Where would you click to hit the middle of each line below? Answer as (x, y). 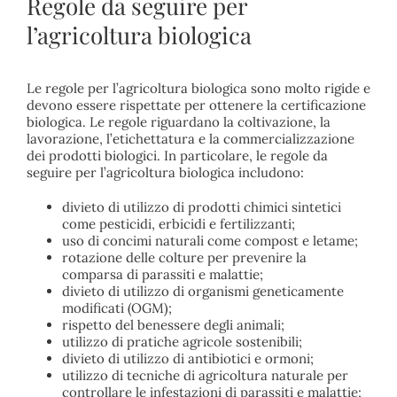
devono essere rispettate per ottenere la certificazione (196, 105)
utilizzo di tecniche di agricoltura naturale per (205, 376)
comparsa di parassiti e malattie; (162, 275)
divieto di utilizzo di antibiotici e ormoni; (187, 359)
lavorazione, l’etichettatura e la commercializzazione (190, 139)
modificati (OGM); (117, 308)
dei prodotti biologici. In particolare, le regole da (177, 156)
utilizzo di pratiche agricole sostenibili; (182, 342)
